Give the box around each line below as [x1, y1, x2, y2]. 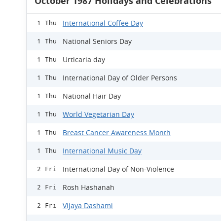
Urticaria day [63, 55, 105, 64]
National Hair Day [63, 91, 121, 101]
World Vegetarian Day [63, 110, 134, 119]
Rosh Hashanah [63, 183, 114, 192]
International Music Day [63, 146, 142, 155]
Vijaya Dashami [63, 201, 113, 210]
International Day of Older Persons [63, 73, 177, 82]
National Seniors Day [63, 37, 132, 46]
